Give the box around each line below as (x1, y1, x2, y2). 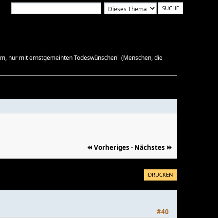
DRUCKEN (148, 170, 173, 178)
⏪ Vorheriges (87, 143, 129, 152)
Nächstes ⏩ (134, 143, 172, 152)
